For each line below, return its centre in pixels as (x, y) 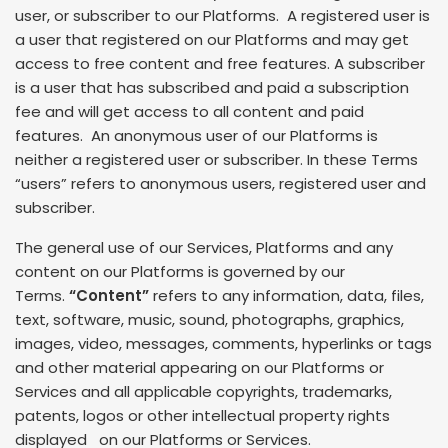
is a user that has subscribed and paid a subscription (212, 88)
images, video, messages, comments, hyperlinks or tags (223, 343)
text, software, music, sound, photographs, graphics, (209, 319)
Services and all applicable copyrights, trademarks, (203, 391)
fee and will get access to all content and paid (189, 112)
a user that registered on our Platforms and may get (212, 40)
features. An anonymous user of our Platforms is (196, 136)
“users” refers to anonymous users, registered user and (220, 184)
